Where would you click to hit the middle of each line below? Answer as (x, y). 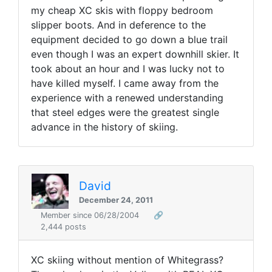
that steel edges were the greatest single (125, 113)
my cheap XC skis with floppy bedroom (122, 11)
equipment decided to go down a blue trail (129, 40)
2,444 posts (63, 227)
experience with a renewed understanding (127, 98)
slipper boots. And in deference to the (118, 25)
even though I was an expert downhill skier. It (135, 54)
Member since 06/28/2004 (91, 216)
